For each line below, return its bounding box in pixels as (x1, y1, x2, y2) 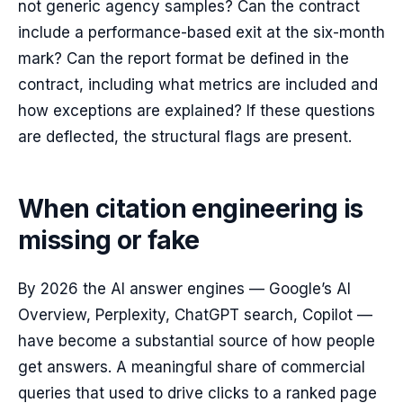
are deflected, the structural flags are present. (18, 128, 352, 146)
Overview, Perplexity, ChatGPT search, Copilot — (18, 306, 372, 324)
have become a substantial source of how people (18, 332, 375, 350)
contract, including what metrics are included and (18, 76, 378, 94)
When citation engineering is (18, 193, 363, 224)
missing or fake (18, 225, 200, 255)
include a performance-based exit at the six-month (18, 23, 385, 41)
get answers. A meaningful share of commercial (18, 358, 365, 376)
